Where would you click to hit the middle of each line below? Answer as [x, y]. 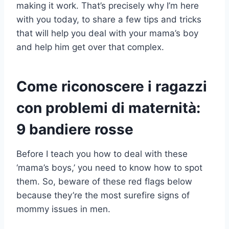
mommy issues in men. [63, 209]
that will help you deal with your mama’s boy [107, 33]
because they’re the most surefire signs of [103, 196]
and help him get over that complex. [90, 47]
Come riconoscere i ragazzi [112, 87]
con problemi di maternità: [108, 108]
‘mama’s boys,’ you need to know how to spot [109, 168]
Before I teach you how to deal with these [102, 154]
